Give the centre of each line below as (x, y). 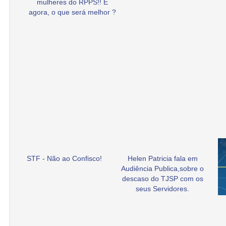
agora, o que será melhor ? (72, 12)
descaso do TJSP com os (162, 179)
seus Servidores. (162, 189)
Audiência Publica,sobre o (162, 169)
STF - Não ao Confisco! (64, 159)
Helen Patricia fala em (162, 159)
